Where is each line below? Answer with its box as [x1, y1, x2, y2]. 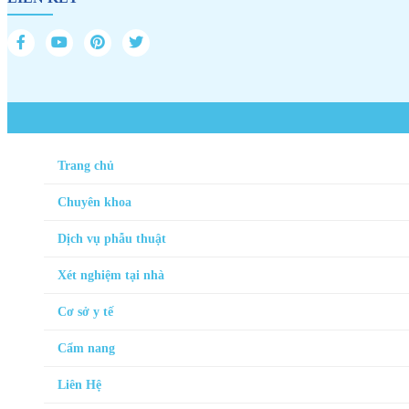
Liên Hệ [58, 377, 101, 392]
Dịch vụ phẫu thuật [58, 231, 166, 246]
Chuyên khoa [58, 194, 131, 209]
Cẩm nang [58, 341, 115, 355]
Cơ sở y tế [58, 304, 113, 319]
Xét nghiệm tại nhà [58, 267, 164, 282]
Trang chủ [58, 158, 114, 173]
